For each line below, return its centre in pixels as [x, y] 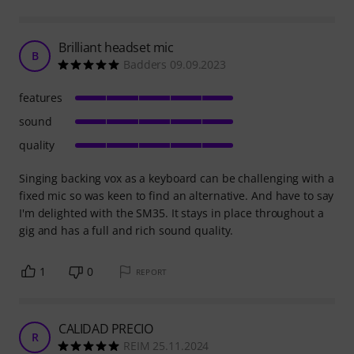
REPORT [151, 272]
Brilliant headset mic [116, 48]
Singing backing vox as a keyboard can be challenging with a [177, 179]
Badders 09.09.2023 [175, 65]
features [41, 98]
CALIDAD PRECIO [106, 329]
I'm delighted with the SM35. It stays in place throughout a [171, 213]
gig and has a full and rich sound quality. [126, 231]
